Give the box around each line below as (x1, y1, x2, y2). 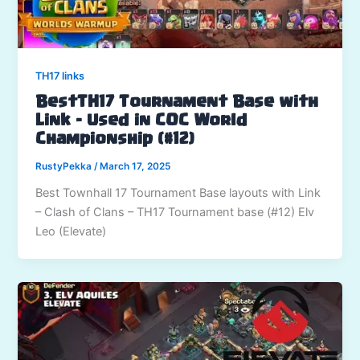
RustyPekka (35, 161, 95, 173)
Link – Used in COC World (35, 114, 248, 129)
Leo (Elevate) (35, 223, 107, 239)
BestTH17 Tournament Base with (35, 96, 319, 111)
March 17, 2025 (100, 161, 171, 173)
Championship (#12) (35, 133, 195, 148)
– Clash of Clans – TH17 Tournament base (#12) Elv (35, 204, 315, 219)
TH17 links (35, 69, 85, 82)
